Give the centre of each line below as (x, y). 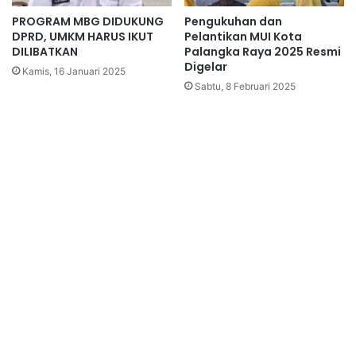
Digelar (206, 67)
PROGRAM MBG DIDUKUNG (88, 22)
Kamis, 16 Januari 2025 (74, 72)
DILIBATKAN (45, 52)
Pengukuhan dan (233, 22)
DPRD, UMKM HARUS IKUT (83, 37)
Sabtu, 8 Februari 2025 (245, 87)
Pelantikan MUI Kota (243, 37)
